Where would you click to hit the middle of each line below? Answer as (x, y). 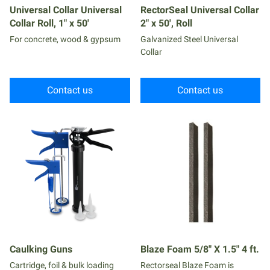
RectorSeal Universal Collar (199, 10)
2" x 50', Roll (166, 23)
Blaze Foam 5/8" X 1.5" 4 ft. (199, 249)
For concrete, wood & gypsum (65, 39)
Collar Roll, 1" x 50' (49, 23)
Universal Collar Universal (66, 10)
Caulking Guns (41, 249)
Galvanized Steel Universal (189, 39)
